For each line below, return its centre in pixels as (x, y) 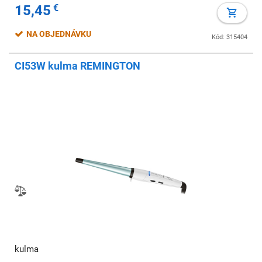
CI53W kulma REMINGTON (77, 66)
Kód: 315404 (230, 37)
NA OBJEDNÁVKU (60, 34)
